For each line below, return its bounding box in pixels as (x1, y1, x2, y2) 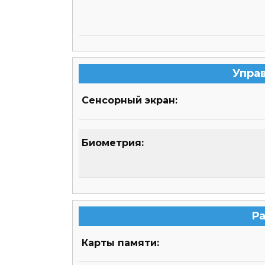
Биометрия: (82, 137, 144, 149)
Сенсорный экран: (82, 95, 177, 106)
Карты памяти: (82, 237, 159, 249)
